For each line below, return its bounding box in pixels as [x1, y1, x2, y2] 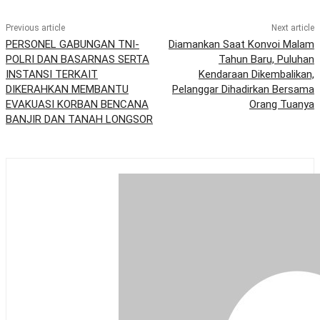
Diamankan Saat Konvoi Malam [168, 38, 314, 51]
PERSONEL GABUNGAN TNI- [6, 38, 139, 51]
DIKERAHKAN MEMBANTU [6, 83, 129, 96]
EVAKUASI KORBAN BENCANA [6, 98, 149, 111]
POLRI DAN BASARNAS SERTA [6, 53, 149, 66]
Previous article [6, 23, 65, 34]
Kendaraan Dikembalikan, [198, 68, 314, 81]
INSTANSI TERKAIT [6, 68, 98, 81]
